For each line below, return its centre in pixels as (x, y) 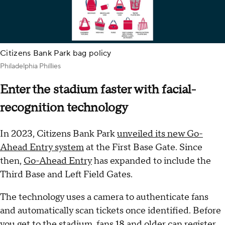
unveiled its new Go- (160, 134)
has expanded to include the (151, 161)
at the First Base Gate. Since (143, 147)
